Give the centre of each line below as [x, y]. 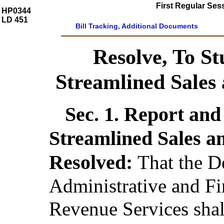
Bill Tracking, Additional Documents [137, 26]
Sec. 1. [94, 114]
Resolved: [93, 162]
